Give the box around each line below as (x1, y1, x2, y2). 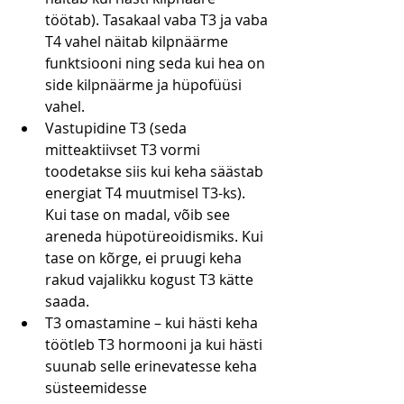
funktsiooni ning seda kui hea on (45, 53, 269, 74)
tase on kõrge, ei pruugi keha (45, 248, 245, 269)
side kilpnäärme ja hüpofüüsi (45, 75, 245, 96)
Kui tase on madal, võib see (45, 205, 234, 225)
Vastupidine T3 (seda (45, 118, 190, 139)
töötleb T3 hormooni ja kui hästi (45, 335, 266, 355)
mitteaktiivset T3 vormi (45, 140, 204, 161)
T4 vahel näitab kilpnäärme (45, 32, 232, 52)
